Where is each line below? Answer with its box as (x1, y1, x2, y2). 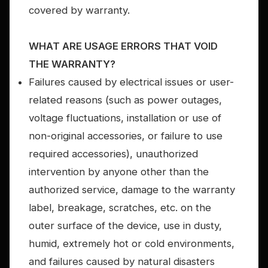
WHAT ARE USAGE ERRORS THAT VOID (29, 40, 218, 53)
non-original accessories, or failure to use (29, 130, 223, 142)
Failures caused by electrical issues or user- (29, 76, 234, 89)
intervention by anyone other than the (29, 166, 209, 178)
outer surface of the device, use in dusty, (29, 220, 222, 232)
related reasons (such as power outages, (29, 94, 222, 106)
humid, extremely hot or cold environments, (29, 237, 234, 250)
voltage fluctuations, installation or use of (29, 112, 221, 124)
